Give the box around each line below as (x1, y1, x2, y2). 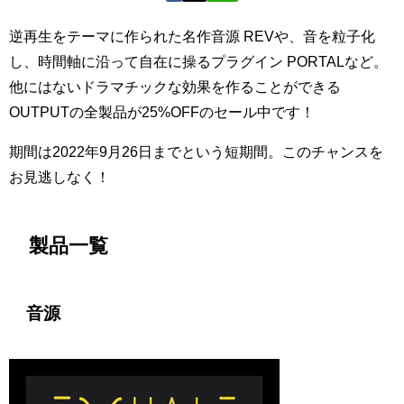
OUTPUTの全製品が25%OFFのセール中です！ (9, 105, 315, 121)
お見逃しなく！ (9, 170, 110, 186)
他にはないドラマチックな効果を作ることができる (9, 79, 341, 96)
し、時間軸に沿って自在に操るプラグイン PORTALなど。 (9, 54, 388, 70)
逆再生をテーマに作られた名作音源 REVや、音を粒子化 (9, 29, 375, 45)
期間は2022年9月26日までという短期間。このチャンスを (9, 144, 383, 161)
